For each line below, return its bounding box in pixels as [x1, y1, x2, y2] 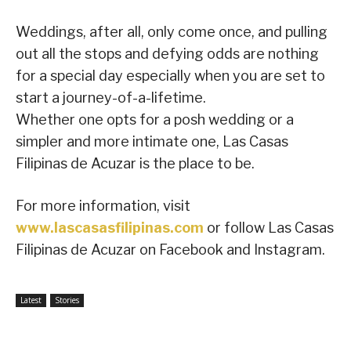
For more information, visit [16, 197, 190, 215]
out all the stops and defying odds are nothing [16, 45, 319, 63]
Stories [55, 295, 79, 306]
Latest [20, 295, 42, 306]
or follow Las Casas [204, 219, 334, 237]
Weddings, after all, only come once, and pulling [16, 24, 327, 41]
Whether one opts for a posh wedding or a [16, 111, 294, 128]
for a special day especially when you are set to [16, 67, 325, 85]
